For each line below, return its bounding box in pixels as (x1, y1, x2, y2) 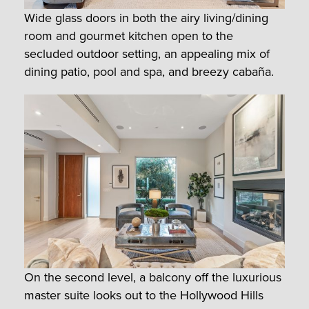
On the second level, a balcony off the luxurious (24, 268, 281, 287)
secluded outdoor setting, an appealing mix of (24, 45, 270, 63)
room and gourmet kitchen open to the (24, 27, 233, 46)
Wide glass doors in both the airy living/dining (24, 9, 268, 28)
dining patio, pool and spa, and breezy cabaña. (24, 63, 274, 81)
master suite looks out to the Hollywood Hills (24, 286, 263, 305)
